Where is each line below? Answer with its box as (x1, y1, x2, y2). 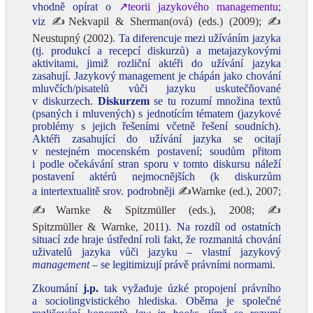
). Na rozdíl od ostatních (165, 221, 281, 233)
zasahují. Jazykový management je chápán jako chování (32, 70, 281, 82)
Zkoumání (32, 282, 83, 294)
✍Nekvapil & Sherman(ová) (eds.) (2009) (51, 15, 259, 27)
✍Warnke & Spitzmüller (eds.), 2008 (32, 204, 252, 216)
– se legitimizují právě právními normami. (89, 259, 275, 270)
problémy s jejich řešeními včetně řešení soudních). (32, 120, 281, 132)
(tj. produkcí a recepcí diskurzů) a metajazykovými (32, 45, 281, 57)
